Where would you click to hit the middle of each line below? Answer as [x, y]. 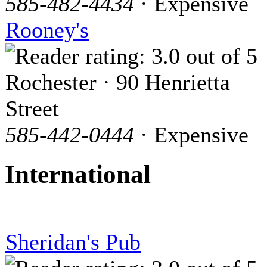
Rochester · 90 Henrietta [118, 82]
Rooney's [47, 30]
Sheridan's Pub [73, 242]
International [78, 175]
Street [32, 108]
